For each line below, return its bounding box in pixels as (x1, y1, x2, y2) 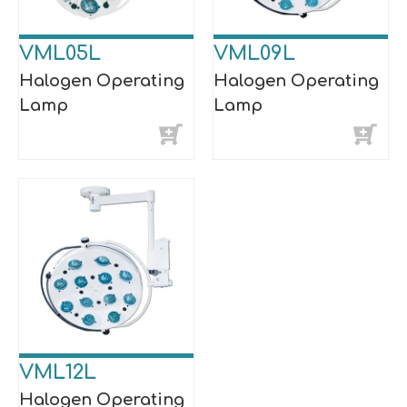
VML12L (19, 361, 96, 383)
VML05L (19, 42, 101, 65)
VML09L (213, 42, 295, 65)
